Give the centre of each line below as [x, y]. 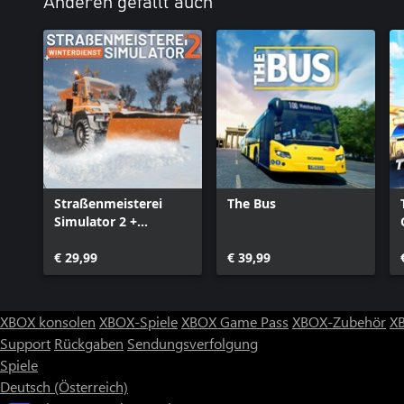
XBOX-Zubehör [339, 321]
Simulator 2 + [96, 221]
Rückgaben [89, 343]
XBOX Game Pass [235, 321]
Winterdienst [95, 239]
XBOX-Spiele [138, 321]
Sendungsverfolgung [193, 343]
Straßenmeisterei [108, 203]
